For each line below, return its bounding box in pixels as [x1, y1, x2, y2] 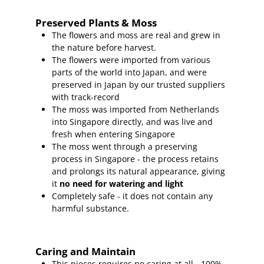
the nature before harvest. [52, 42, 157, 54]
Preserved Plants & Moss [35, 16, 159, 30]
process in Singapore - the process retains [52, 153, 219, 165]
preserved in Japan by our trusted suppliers [52, 79, 226, 91]
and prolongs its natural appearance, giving [52, 166, 226, 177]
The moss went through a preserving [52, 141, 198, 153]
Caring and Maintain [35, 244, 136, 258]
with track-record [52, 91, 120, 103]
